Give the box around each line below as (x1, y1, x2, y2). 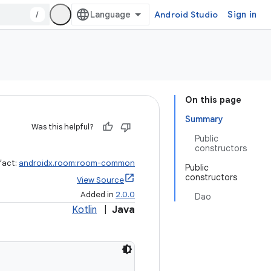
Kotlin (72, 204, 97, 216)
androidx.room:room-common (19, 158, 135, 168)
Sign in (227, 9, 256, 20)
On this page (185, 94, 241, 105)
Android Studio (154, 9, 218, 20)
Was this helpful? (31, 122, 94, 132)
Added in (80, 189, 116, 200)
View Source (77, 175, 124, 185)
